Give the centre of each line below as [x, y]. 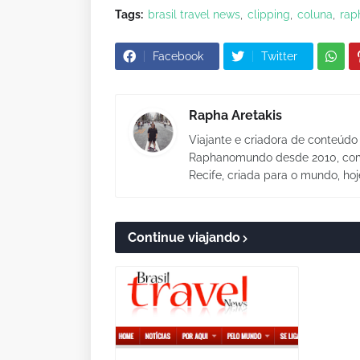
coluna [315, 14]
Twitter [279, 56]
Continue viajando [184, 237]
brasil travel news [194, 14]
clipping [269, 14]
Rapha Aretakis [235, 115]
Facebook [178, 56]
